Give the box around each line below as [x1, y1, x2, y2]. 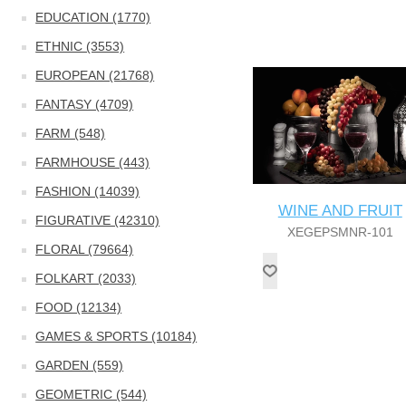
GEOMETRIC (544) [35, 387, 148, 401]
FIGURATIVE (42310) [35, 213, 160, 227]
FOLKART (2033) [35, 271, 137, 285]
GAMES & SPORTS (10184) [35, 329, 198, 343]
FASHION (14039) [35, 184, 140, 198]
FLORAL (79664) [35, 242, 134, 256]
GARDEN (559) [35, 358, 124, 372]
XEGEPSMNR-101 [286, 224, 393, 239]
